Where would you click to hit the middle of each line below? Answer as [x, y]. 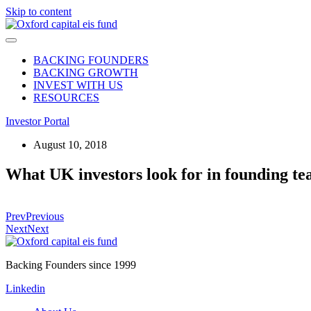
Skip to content [39, 11]
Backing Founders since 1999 [71, 264]
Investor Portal [37, 121]
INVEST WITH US [78, 85]
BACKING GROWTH [86, 73]
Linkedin [25, 288]
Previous [45, 216]
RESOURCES [66, 98]
